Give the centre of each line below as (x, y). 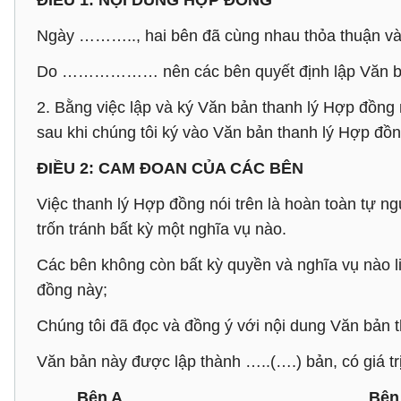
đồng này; (72, 290)
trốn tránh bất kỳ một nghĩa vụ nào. (162, 229)
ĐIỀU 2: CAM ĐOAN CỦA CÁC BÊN (170, 168)
